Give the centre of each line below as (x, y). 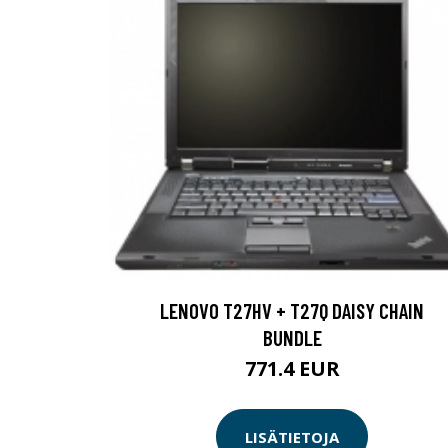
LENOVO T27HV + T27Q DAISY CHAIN (292, 311)
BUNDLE (292, 338)
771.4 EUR (292, 369)
